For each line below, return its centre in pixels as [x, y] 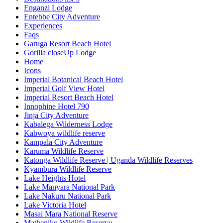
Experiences [43, 25]
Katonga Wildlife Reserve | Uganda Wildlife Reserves [108, 160]
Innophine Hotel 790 [56, 106]
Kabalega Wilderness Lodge [68, 124]
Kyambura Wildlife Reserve [68, 169]
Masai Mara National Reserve [71, 214]
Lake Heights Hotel [55, 178]
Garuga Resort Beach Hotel [67, 43]
